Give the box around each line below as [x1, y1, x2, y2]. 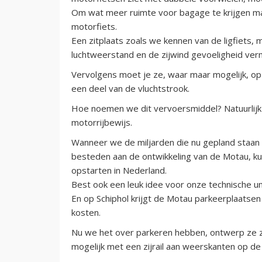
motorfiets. [71, 20, 117, 32]
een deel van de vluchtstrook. [71, 82, 189, 94]
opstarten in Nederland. [71, 164, 167, 176]
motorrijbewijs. [71, 116, 132, 128]
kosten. [71, 206, 101, 218]
